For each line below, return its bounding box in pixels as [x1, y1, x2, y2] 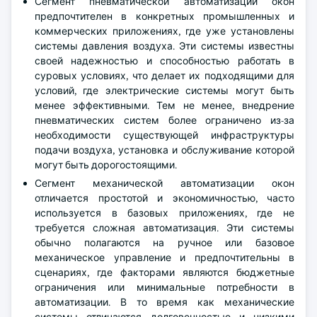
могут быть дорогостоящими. [35, 158, 177, 171]
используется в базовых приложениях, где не [35, 207, 294, 219]
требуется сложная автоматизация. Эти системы [35, 221, 294, 234]
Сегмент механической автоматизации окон [35, 177, 294, 190]
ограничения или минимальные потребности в [35, 281, 294, 294]
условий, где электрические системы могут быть [35, 84, 294, 97]
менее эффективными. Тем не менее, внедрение [35, 99, 294, 112]
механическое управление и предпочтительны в [35, 251, 294, 264]
